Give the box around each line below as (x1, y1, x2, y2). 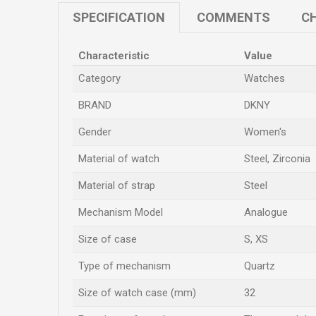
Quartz (244, 260, 275, 272)
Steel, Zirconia (244, 152, 310, 165)
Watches (244, 72, 285, 85)
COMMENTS (197, 10, 270, 25)
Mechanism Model (78, 206, 163, 219)
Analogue (244, 206, 288, 219)
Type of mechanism (78, 260, 171, 272)
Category (78, 72, 121, 85)
